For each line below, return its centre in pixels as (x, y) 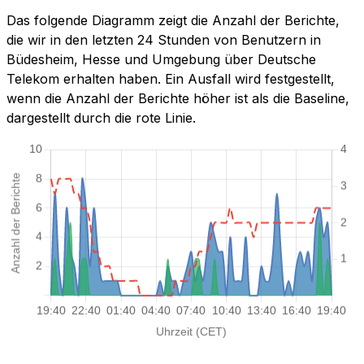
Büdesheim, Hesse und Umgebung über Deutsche (161, 60)
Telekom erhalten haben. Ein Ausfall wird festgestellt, (171, 79)
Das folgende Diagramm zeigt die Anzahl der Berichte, (173, 21)
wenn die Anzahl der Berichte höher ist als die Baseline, (178, 99)
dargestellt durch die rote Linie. (101, 118)
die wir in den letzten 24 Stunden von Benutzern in (164, 40)
